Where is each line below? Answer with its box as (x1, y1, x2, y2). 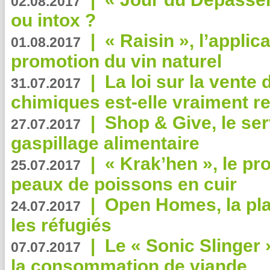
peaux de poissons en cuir (11, 174, 237, 194)
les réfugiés (11, 215, 111, 235)
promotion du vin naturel (11, 51, 222, 71)
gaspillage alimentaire (11, 133, 199, 153)
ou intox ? (11, 10, 96, 30)
